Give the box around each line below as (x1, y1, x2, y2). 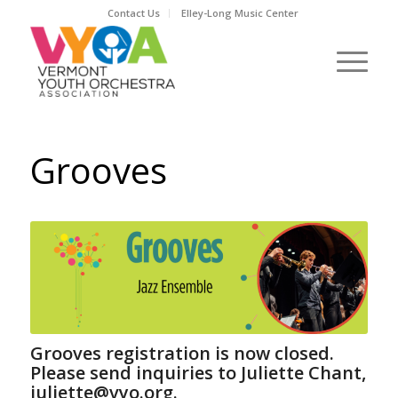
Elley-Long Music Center (181, 6, 299, 20)
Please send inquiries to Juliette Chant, (29, 360, 366, 385)
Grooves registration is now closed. (29, 340, 334, 365)
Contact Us (107, 6, 161, 20)
